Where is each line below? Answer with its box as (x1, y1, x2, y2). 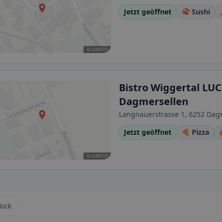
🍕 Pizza (181, 127, 209, 137)
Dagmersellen (118, 95, 188, 109)
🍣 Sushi (181, 7, 210, 17)
